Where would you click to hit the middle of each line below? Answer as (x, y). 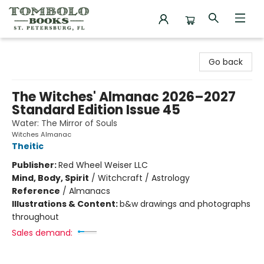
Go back (226, 62)
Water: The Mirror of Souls (65, 123)
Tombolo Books (40, 49)
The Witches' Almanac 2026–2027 (124, 97)
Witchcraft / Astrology (144, 178)
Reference (36, 191)
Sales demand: (42, 233)
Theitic (28, 146)
